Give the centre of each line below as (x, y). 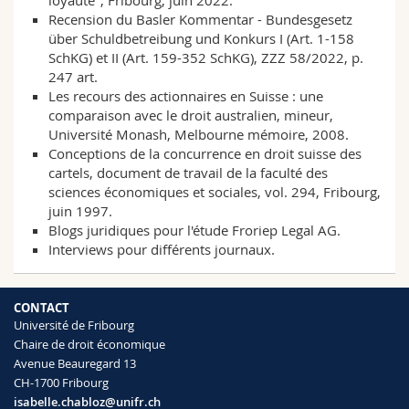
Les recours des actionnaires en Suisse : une (185, 96)
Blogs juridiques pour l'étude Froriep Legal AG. (194, 231)
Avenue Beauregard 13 (75, 364)
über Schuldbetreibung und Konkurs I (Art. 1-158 (201, 39)
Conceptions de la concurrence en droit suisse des (204, 154)
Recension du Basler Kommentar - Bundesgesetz (200, 20)
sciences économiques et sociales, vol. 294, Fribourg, (214, 192)
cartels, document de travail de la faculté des (188, 173)
